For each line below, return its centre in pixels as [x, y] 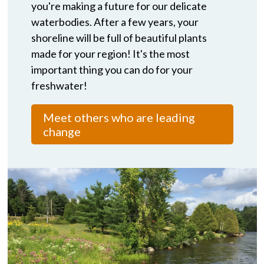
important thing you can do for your [112, 69]
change [62, 131]
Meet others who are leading [119, 117]
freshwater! [59, 85]
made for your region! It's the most [110, 53]
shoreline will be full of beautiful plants [119, 37]
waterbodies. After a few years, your [115, 22]
